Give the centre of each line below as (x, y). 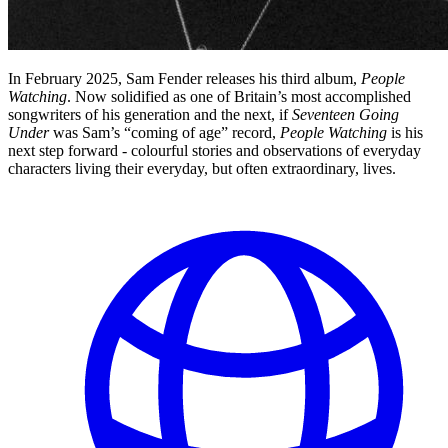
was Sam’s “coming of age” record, (164, 132)
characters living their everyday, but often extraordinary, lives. (202, 168)
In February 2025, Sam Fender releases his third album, (184, 78)
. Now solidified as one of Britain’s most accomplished (239, 96)
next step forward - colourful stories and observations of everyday (214, 150)
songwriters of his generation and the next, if (150, 114)
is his (405, 132)
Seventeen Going (345, 114)
